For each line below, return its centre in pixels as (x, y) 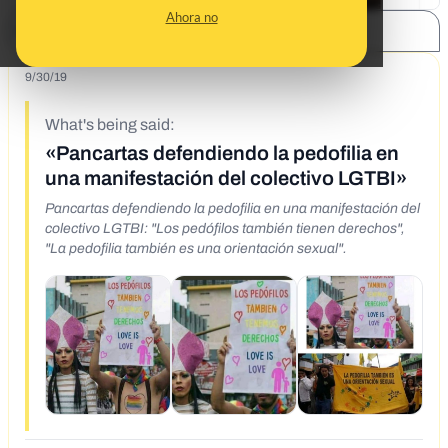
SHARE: (54, 31)
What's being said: (110, 125)
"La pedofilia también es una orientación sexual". (196, 249)
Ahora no (191, 17)
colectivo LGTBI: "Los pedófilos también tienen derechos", (225, 229)
